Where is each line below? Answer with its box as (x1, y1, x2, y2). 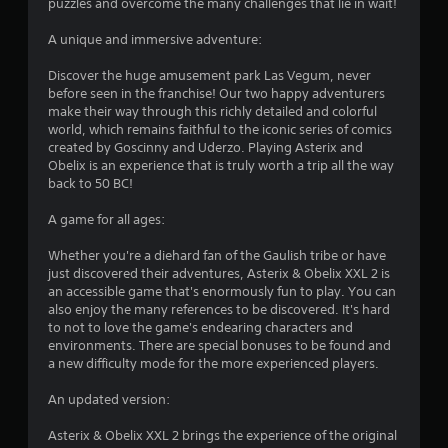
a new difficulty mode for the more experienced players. (48, 354, 379, 372)
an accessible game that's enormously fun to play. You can (48, 282, 396, 300)
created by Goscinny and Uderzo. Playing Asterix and (48, 138, 363, 156)
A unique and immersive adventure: (48, 30, 262, 48)
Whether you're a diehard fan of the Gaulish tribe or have (48, 246, 386, 264)
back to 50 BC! (48, 174, 133, 192)
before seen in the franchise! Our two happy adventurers (48, 84, 385, 102)
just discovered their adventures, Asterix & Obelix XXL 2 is (48, 264, 390, 282)
